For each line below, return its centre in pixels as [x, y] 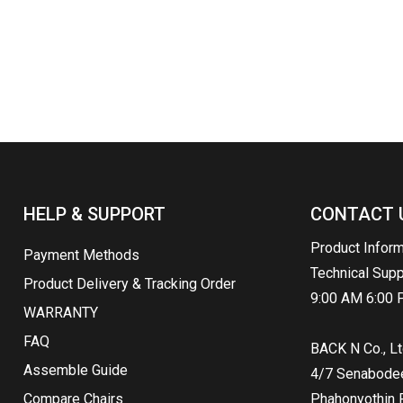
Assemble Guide [76, 370]
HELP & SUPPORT [95, 214]
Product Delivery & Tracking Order [130, 284]
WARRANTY [61, 313]
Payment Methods [82, 255]
